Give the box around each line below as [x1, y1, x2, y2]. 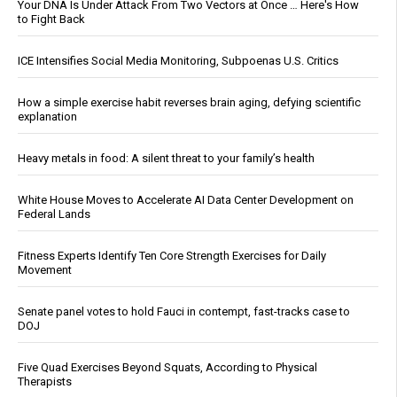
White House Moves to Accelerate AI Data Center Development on [18, 192, 354, 206]
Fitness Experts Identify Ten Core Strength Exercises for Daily [18, 248, 326, 262]
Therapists [18, 374, 72, 388]
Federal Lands [18, 206, 90, 221]
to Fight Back [18, 12, 85, 26]
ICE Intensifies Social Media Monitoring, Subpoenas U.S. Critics [18, 53, 339, 67]
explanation [18, 109, 77, 123]
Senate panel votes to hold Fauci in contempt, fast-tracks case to [18, 304, 350, 318]
